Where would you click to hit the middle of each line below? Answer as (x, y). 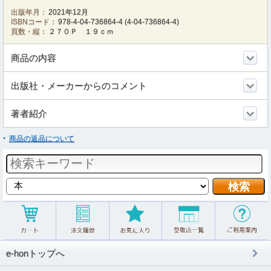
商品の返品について (42, 138)
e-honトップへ (35, 253)
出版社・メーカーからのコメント (79, 85)
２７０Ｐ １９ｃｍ (81, 31)
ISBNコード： (34, 21)
